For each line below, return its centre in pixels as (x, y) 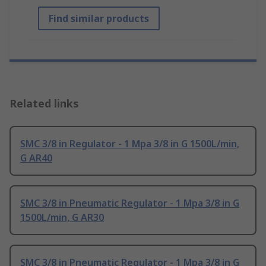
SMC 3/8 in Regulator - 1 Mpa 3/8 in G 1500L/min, (130, 144)
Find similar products (99, 19)
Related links (44, 104)
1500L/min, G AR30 (62, 218)
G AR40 (36, 158)
